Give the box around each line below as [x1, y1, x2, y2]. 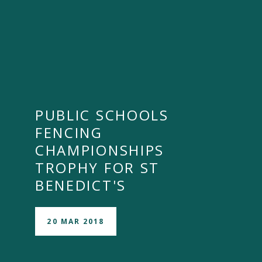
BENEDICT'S [35, 175, 126, 195]
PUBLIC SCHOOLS [35, 105, 169, 125]
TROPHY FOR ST [35, 158, 160, 177]
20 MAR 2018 [47, 216, 105, 226]
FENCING [35, 123, 103, 142]
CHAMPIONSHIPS [35, 140, 165, 160]
